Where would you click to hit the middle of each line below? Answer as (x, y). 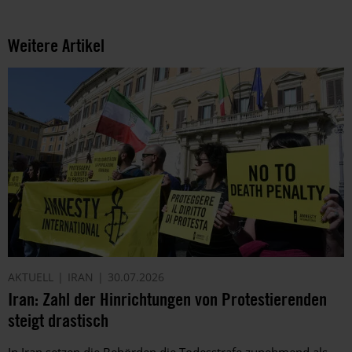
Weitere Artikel (56, 45)
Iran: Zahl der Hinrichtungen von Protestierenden (167, 299)
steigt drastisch (58, 321)
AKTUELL (31, 277)
